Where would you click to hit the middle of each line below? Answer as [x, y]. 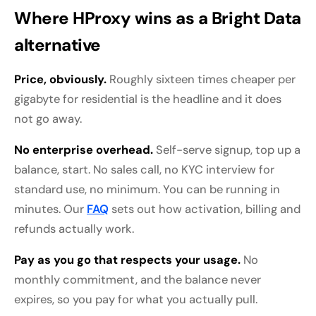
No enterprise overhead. [84, 150]
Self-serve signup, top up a [227, 150]
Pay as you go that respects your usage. [127, 260]
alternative [57, 45]
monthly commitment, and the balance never [138, 280]
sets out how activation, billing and [205, 209]
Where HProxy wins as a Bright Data [158, 18]
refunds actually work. [74, 229]
